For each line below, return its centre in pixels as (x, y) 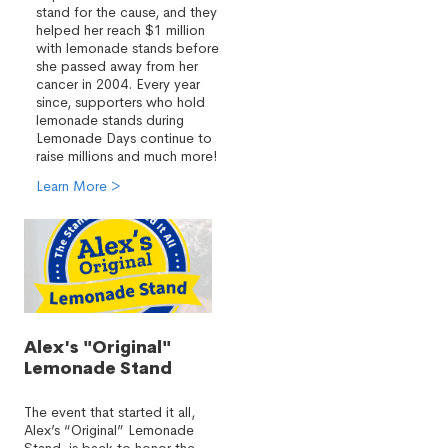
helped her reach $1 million (120, 30)
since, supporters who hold (120, 102)
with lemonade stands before (127, 48)
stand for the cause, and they (126, 12)
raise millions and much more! (126, 156)
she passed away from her (117, 66)
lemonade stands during (110, 120)
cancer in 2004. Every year (118, 84)
